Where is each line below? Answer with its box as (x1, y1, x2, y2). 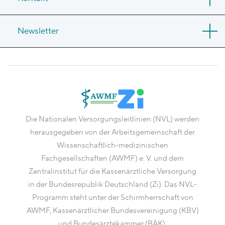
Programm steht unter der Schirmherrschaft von (32, 192, 193, 202)
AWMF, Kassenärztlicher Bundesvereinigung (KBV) (26, 205, 199, 215)
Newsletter (18, 26, 59, 37)
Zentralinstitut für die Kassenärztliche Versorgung (29, 166, 196, 176)
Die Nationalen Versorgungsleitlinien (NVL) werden (26, 114, 199, 124)
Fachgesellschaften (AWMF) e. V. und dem (41, 153, 184, 163)
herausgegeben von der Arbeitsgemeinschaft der (30, 127, 195, 137)
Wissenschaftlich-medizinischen (57, 140, 168, 150)
